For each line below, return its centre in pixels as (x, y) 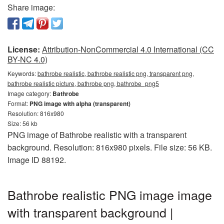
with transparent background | (90, 212)
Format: (18, 103)
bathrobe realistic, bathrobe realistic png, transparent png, (116, 73)
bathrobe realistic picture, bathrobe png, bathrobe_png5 (83, 83)
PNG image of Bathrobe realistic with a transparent (97, 134)
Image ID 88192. (37, 159)
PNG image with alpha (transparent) (80, 103)
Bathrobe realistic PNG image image (110, 194)
